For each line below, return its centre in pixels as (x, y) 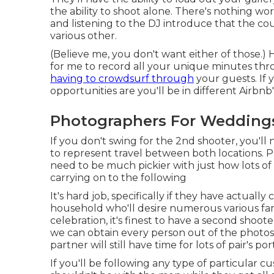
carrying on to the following (118, 177)
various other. (83, 35)
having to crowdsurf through (122, 78)
